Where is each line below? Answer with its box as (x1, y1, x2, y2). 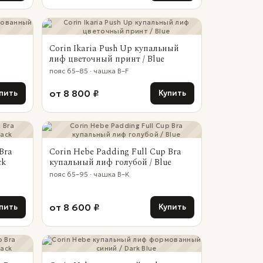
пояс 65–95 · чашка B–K (49, 170, 130, 178)
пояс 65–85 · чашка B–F (49, 67, 129, 75)
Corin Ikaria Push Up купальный (49, 42, 179, 55)
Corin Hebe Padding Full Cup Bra (49, 145, 181, 159)
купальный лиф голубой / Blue (49, 156, 171, 169)
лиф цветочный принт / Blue (49, 52, 164, 66)
